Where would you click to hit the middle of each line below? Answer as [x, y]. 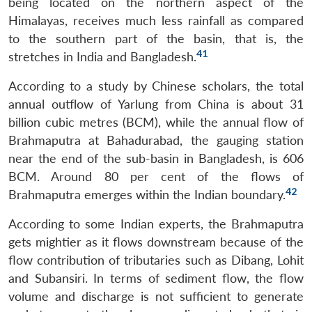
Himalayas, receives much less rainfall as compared [156, 20]
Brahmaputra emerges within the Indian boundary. [147, 194]
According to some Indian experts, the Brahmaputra [156, 224]
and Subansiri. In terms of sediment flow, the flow [156, 278]
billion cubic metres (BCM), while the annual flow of [156, 122]
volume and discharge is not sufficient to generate [156, 296]
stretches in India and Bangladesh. [102, 56]
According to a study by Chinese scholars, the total [156, 86]
